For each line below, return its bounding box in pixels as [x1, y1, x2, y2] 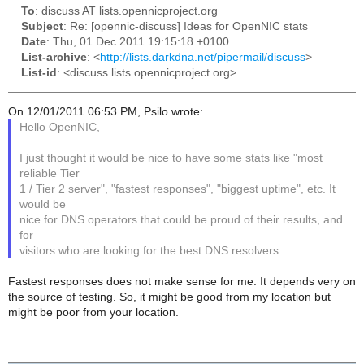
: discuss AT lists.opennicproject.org [35, 5, 218, 18]
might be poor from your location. [8, 306, 179, 319]
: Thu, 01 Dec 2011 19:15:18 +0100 [46, 36, 229, 49]
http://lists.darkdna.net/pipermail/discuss [100, 51, 305, 64]
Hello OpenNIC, [19, 121, 101, 134]
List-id [21, 67, 57, 80]
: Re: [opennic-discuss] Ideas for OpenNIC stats [63, 20, 308, 33]
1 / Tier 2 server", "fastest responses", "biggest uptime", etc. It [19, 183, 336, 196]
